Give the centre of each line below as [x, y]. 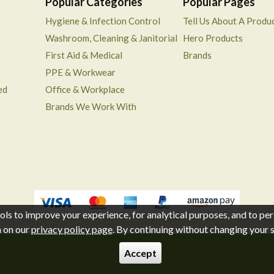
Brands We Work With [91, 106]
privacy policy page [72, 229]
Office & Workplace [85, 89]
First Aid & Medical [83, 55]
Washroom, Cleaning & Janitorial [111, 38]
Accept [140, 253]
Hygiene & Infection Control [102, 20]
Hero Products [213, 38]
